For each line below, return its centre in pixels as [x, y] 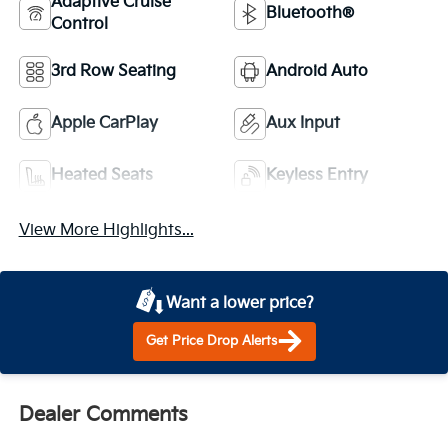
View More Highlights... [106, 230]
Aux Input [303, 123]
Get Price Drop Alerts [211, 341]
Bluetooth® [310, 13]
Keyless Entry [317, 175]
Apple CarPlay [104, 123]
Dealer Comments [103, 414]
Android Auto [317, 71]
